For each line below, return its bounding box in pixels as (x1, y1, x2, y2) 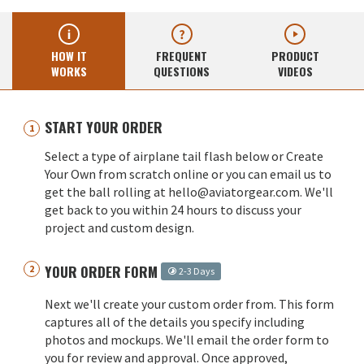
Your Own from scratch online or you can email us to (45, 166, 331, 183)
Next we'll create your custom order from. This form (45, 296, 334, 313)
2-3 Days (177, 265, 214, 278)
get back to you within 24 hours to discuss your (45, 201, 301, 219)
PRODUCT (271, 47, 319, 65)
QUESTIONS (154, 63, 210, 80)
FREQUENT (156, 47, 208, 65)
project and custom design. (45, 219, 194, 236)
